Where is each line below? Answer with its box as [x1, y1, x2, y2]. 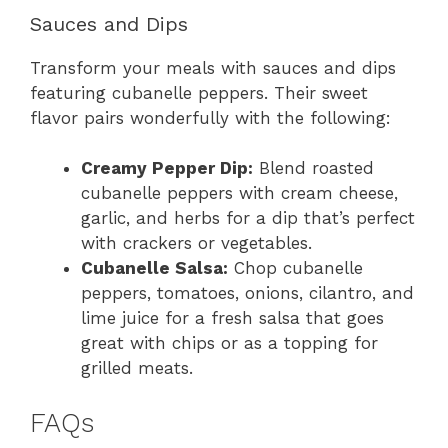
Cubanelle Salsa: [81, 258, 228, 279]
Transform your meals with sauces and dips [30, 57, 396, 78]
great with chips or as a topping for [81, 333, 378, 354]
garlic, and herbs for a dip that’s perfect [81, 208, 415, 229]
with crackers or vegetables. [81, 233, 312, 254]
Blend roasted [253, 158, 374, 179]
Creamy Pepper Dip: [81, 158, 253, 179]
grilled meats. [81, 358, 193, 379]
